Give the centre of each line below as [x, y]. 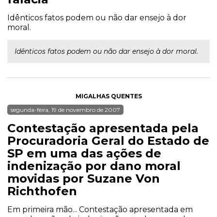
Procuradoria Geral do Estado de [108, 141]
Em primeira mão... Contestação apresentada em [100, 209]
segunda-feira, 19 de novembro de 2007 [65, 110]
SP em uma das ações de [84, 153]
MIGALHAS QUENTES [108, 96]
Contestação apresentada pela [103, 128]
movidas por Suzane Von [84, 178]
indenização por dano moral [94, 166]
